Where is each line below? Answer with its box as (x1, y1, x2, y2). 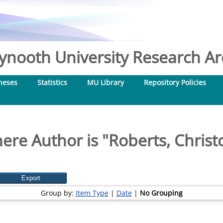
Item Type (75, 188, 109, 198)
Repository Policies (144, 78, 206, 87)
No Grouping (139, 188, 183, 198)
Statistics (37, 78, 67, 87)
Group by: (40, 188, 76, 198)
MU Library (87, 78, 124, 87)
